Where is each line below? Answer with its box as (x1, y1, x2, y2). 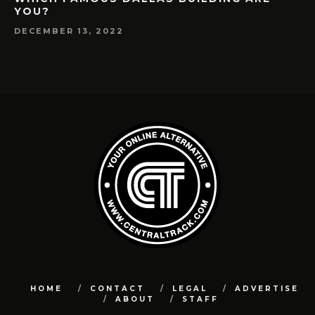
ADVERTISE (235, 283, 299, 293)
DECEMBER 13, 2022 (14, 26, 124, 37)
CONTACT (90, 283, 145, 293)
